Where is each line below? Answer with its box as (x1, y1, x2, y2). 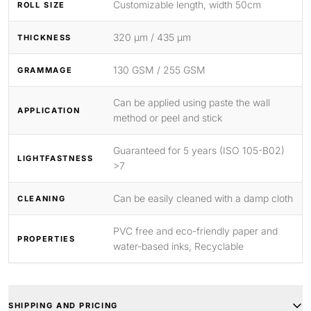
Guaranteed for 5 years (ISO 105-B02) (113, 144, 285, 156)
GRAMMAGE (17, 65, 73, 75)
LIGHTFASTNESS (17, 153, 94, 163)
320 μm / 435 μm (113, 31, 191, 43)
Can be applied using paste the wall (113, 96, 270, 108)
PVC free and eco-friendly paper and (113, 225, 278, 237)
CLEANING (17, 193, 66, 203)
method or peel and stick (113, 112, 222, 124)
